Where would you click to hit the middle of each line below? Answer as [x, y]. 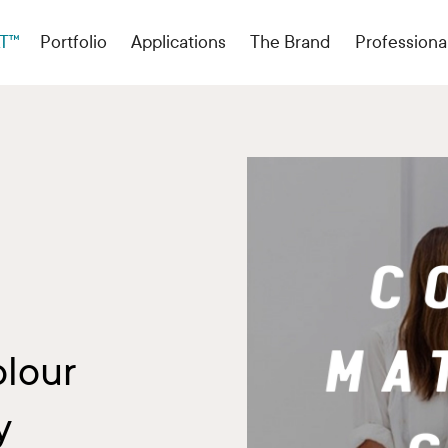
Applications [178, 42]
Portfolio [73, 42]
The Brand [290, 42]
